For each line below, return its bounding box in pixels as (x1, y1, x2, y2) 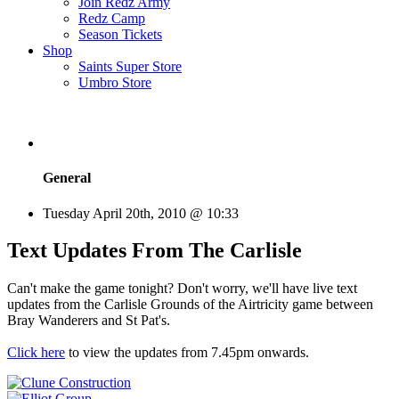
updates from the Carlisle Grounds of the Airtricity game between (7, 297, 373, 313)
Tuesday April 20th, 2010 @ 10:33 (43, 205, 239, 221)
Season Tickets (78, 27, 162, 42)
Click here (7, 345, 65, 361)
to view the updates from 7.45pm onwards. (65, 345, 309, 361)
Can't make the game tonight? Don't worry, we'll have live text (7, 281, 357, 297)
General (43, 170, 91, 186)
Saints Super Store (78, 59, 182, 74)
